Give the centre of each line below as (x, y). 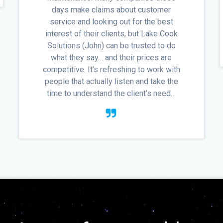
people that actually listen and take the (111, 82)
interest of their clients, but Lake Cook (111, 34)
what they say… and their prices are (111, 58)
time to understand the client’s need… (111, 94)
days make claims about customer (111, 10)
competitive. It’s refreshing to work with (111, 70)
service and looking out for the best (111, 22)
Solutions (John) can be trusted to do (111, 46)
